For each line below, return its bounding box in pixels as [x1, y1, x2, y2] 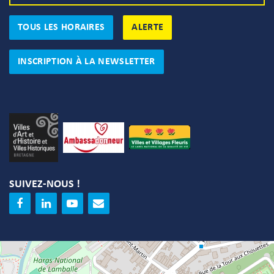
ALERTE [131, 22, 164, 32]
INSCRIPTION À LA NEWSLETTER [18, 56, 155, 67]
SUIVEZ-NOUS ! [9, 178, 80, 190]
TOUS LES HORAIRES [18, 22, 105, 32]
